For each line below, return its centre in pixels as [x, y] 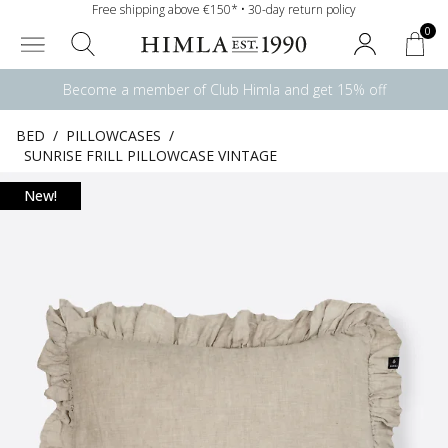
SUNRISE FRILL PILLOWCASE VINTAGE [150, 155]
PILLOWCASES [113, 135]
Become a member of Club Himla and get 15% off [224, 89]
